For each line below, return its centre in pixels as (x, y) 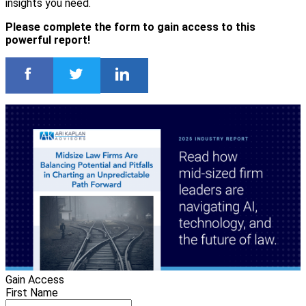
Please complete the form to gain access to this (130, 27)
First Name (32, 293)
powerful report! (48, 40)
